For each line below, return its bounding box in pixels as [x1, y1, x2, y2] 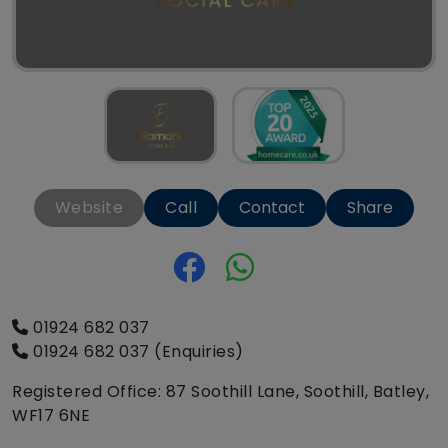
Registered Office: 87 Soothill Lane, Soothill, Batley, [12, 380, 429, 404]
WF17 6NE [12, 404, 90, 428]
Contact [239, 196, 306, 220]
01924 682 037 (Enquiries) [28, 340, 244, 364]
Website [54, 196, 124, 220]
